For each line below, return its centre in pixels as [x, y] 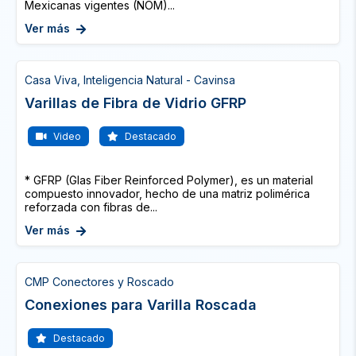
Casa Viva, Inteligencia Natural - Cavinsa [130, 80]
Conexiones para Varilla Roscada [141, 305]
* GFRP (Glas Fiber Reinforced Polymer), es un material [169, 180]
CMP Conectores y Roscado [99, 282]
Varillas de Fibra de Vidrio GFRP [135, 103]
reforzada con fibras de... [91, 207]
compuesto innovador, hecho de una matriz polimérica [167, 193]
